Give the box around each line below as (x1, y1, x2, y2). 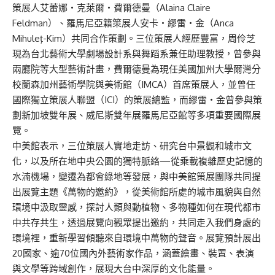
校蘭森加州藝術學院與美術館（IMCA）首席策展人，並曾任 (12, 78, 255, 90)
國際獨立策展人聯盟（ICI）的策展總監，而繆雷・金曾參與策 (12, 93, 262, 106)
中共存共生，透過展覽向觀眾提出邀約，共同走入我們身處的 (12, 216, 261, 228)
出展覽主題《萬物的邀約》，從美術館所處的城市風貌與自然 (12, 185, 261, 198)
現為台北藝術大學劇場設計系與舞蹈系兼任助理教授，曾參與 (12, 47, 261, 60)
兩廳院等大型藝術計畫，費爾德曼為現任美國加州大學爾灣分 (12, 63, 261, 75)
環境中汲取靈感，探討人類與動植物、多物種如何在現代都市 (12, 201, 261, 213)
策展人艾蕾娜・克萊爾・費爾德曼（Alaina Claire (12, 1, 211, 14)
